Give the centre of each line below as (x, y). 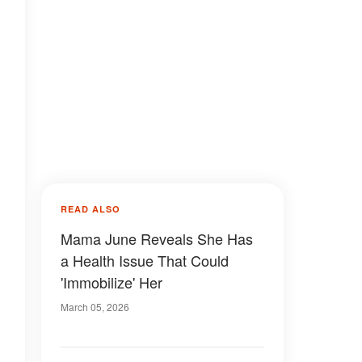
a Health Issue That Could (145, 260)
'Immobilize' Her (112, 282)
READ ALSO (90, 209)
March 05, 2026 (95, 307)
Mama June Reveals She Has (157, 238)
